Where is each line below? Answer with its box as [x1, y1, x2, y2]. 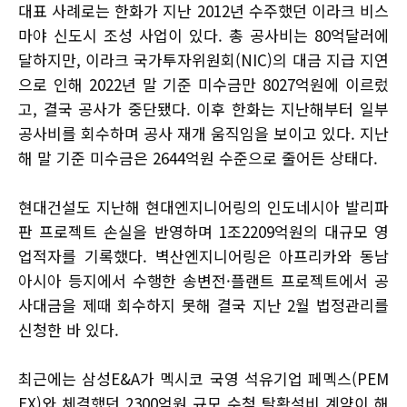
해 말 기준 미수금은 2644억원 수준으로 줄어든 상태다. [18, 145, 378, 169]
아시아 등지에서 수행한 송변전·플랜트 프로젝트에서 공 [18, 268, 389, 292]
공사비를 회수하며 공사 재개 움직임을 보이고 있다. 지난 [18, 121, 389, 144]
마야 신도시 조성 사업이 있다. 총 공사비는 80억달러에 [18, 23, 389, 46]
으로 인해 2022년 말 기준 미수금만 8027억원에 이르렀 [18, 72, 389, 95]
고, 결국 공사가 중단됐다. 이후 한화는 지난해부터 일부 [18, 96, 389, 120]
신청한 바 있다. [18, 317, 119, 341]
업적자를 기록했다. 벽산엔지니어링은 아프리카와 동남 [18, 243, 389, 267]
